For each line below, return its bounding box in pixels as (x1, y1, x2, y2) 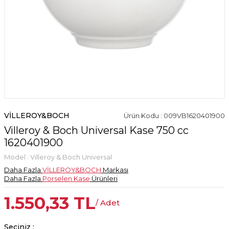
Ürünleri (90, 174, 118, 182)
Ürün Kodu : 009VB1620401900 (124, 111, 225, 120)
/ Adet (96, 198, 120, 208)
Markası (101, 166, 128, 174)
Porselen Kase (42, 174, 90, 182)
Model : (4, 153, 30, 161)
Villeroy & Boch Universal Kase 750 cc (4, 124, 189, 136)
